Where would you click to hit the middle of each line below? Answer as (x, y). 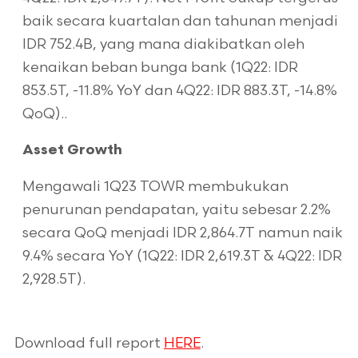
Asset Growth (72, 151)
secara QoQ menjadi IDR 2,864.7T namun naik (182, 233)
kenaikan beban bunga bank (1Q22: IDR (160, 68)
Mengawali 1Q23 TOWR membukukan (155, 187)
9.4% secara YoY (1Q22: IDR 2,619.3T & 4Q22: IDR (182, 256)
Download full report (89, 343)
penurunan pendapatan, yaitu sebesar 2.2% (176, 210)
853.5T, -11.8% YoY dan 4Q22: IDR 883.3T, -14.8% (179, 91)
